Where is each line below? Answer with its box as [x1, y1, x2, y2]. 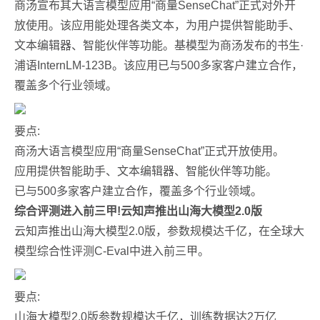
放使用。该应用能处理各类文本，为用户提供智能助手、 [14, 19, 300, 31]
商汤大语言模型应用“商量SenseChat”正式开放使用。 [14, 145, 284, 157]
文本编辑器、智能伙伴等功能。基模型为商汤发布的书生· [14, 39, 304, 51]
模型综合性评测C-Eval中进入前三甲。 [14, 245, 209, 257]
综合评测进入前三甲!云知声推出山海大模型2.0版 [14, 205, 262, 217]
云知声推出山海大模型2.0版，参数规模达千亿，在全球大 [14, 225, 304, 237]
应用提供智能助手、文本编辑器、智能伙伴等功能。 [14, 165, 277, 177]
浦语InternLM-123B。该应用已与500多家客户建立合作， [14, 59, 303, 71]
